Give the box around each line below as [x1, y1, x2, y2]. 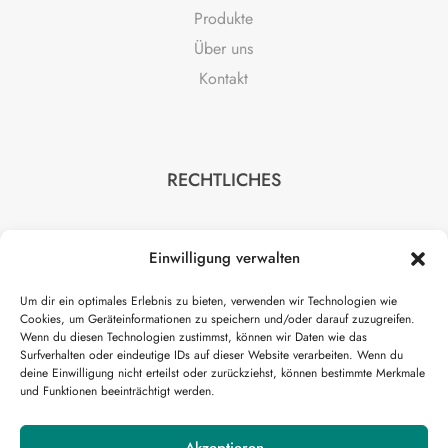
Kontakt [199, 66, 249, 90]
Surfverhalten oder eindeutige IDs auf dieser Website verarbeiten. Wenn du [20, 346, 403, 364]
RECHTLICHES [166, 166, 281, 193]
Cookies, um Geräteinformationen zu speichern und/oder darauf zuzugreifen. [20, 310, 415, 328]
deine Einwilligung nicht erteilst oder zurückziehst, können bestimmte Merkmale [20, 364, 425, 382]
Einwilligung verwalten [148, 247, 300, 269]
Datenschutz [44, 260, 125, 284]
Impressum [44, 230, 115, 254]
